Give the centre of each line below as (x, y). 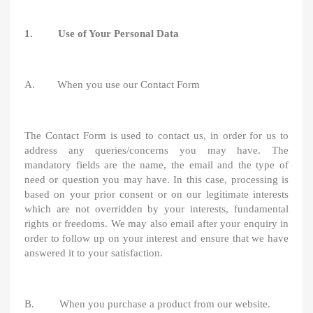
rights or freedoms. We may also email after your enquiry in (156, 224)
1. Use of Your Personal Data (102, 34)
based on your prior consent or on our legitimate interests (156, 194)
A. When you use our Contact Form (112, 85)
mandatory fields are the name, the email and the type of (156, 165)
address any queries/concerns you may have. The (156, 150)
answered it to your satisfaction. (94, 253)
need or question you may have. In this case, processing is (156, 180)
